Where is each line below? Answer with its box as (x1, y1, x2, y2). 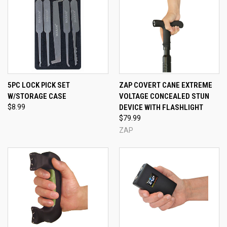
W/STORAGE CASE (8, 92, 66, 101)
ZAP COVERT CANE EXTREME (119, 81, 212, 90)
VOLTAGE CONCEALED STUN (119, 92, 209, 101)
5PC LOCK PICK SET (8, 81, 70, 90)
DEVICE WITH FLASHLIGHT (119, 103, 203, 112)
